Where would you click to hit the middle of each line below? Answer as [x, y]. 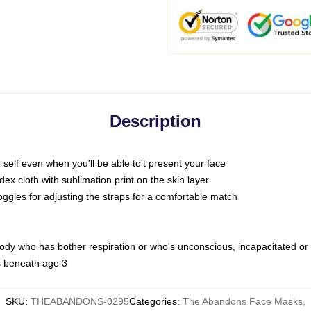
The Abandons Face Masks [243, 301]
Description [155, 121]
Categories [153, 301]
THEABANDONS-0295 [80, 301]
